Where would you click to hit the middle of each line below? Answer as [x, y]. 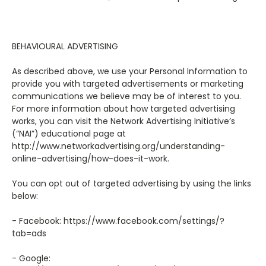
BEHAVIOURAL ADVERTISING [65, 46]
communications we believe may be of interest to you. [126, 96]
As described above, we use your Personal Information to [130, 71]
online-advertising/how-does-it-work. [91, 159]
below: [25, 196]
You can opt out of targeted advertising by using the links [132, 183]
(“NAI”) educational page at [69, 134]
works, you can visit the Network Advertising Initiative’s [123, 121]
